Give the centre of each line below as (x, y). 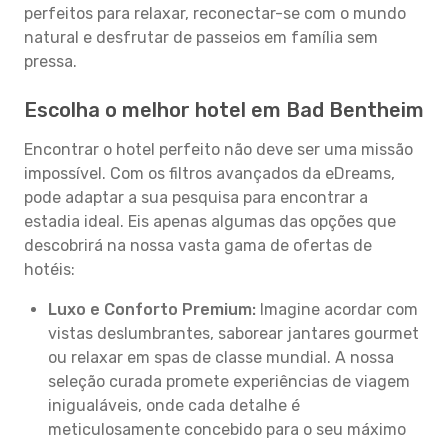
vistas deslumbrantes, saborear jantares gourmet (233, 333)
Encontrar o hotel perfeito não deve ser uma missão (218, 149)
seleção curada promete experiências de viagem (229, 381)
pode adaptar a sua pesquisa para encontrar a (196, 197)
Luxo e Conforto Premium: (152, 309)
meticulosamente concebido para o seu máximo (227, 429)
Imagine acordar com (337, 309)
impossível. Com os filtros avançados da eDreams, (209, 173)
